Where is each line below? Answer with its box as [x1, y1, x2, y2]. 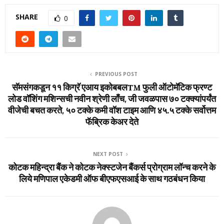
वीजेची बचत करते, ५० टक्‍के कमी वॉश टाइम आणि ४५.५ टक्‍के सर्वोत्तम [8, 104, 216, 115]
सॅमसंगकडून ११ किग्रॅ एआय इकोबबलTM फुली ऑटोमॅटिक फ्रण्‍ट [12, 81, 212, 92]
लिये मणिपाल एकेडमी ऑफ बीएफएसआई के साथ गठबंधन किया [19, 172, 205, 184]
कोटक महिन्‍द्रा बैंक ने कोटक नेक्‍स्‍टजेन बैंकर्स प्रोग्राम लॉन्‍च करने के [8, 161, 215, 172]
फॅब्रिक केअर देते [85, 115, 138, 127]
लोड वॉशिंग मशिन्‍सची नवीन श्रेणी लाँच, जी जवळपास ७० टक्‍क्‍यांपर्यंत [8, 92, 216, 104]
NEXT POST [93, 150, 123, 157]
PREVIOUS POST [94, 70, 137, 77]
